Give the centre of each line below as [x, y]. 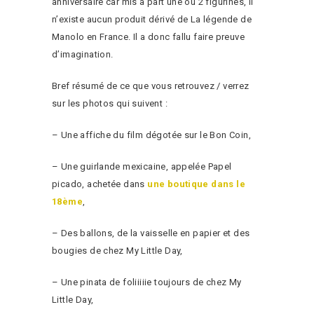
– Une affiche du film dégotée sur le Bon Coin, [151, 135]
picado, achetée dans [100, 184]
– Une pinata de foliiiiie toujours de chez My [147, 282]
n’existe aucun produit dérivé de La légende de [152, 19]
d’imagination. [83, 54]
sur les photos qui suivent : [110, 103]
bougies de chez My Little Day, [117, 250]
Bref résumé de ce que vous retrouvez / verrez [151, 86]
